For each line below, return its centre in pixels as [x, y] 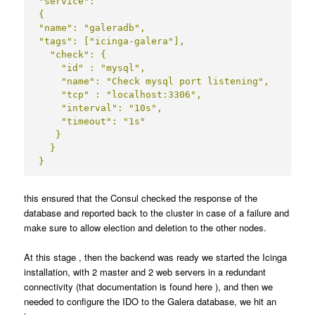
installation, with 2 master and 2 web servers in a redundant [145, 271]
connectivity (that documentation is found [110, 286]
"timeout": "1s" [92, 121]
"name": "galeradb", [92, 27]
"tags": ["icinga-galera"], [112, 41]
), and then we [243, 286]
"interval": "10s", [101, 108]
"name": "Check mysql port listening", [154, 81]
